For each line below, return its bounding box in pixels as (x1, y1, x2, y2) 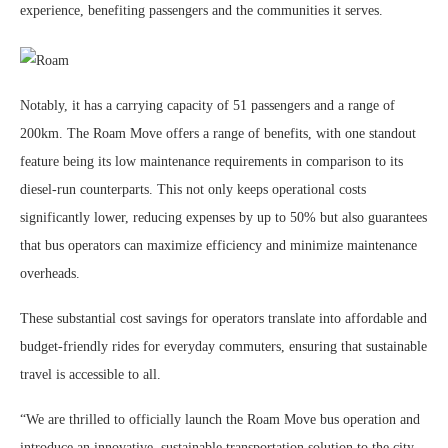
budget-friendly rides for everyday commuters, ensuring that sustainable (20, 339, 427, 354)
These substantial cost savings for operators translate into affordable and (20, 311, 427, 326)
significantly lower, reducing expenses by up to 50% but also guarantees (20, 210, 427, 225)
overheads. (20, 266, 80, 281)
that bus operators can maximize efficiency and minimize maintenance (20, 238, 417, 253)
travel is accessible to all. (20, 367, 161, 382)
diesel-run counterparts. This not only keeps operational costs (20, 182, 366, 197)
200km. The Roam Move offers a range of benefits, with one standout (20, 126, 416, 141)
